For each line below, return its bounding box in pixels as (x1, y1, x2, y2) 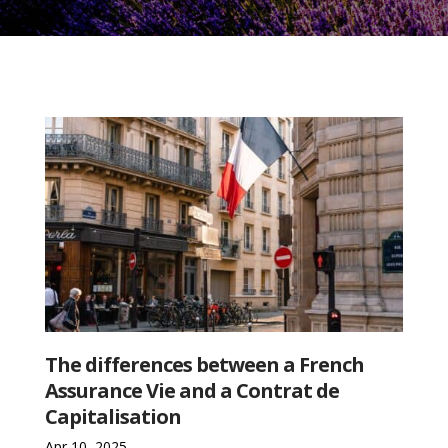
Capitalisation (45, 402, 182, 430)
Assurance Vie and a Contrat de (45, 376, 340, 404)
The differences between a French (45, 350, 365, 378)
